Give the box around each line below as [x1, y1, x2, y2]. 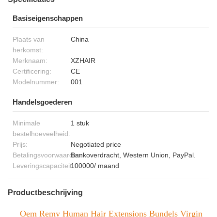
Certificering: [13, 67, 51, 75]
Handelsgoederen [13, 98, 72, 106]
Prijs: [13, 140, 28, 148]
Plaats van [13, 35, 45, 43]
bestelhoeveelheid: [13, 130, 70, 138]
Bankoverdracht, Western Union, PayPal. [71, 151, 196, 159]
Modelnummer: [13, 78, 59, 86]
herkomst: [13, 46, 43, 54]
